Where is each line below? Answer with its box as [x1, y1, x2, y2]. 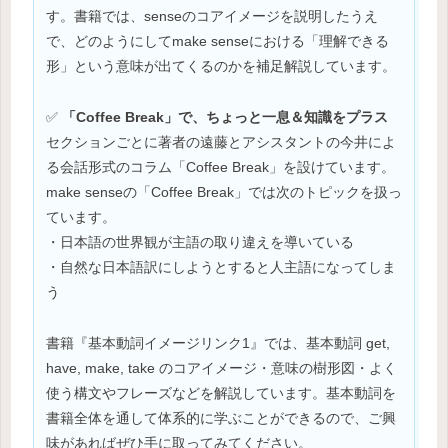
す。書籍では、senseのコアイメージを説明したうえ [46, 7, 378, 24]
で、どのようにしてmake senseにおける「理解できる [46, 32, 389, 49]
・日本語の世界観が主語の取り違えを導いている [46, 233, 354, 250]
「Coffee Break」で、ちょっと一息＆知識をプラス [62, 108, 388, 125]
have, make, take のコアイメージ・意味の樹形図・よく [46, 359, 397, 376]
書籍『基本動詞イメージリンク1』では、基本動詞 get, [46, 334, 390, 351]
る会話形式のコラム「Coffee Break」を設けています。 [46, 158, 395, 175]
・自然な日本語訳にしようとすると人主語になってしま [46, 258, 396, 275]
